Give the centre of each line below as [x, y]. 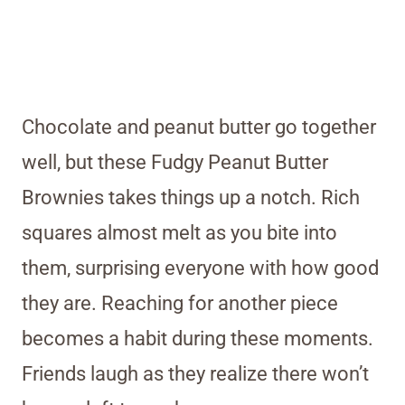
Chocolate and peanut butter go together [199, 127]
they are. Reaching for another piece [180, 304]
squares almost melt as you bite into [179, 233]
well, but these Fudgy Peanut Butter [175, 163]
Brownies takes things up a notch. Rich [191, 198]
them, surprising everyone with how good [200, 268]
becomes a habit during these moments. [198, 339]
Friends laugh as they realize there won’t [195, 374]
